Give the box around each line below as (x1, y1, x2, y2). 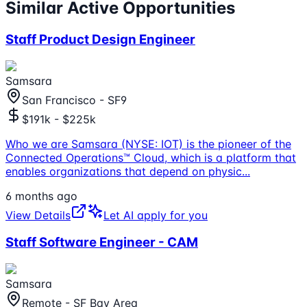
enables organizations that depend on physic (5, 164, 242, 178)
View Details (5, 208, 71, 222)
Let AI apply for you (103, 208, 208, 222)
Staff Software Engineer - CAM (5, 234, 198, 251)
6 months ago (5, 188, 77, 203)
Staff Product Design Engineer (5, 31, 195, 47)
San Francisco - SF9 (22, 93, 127, 107)
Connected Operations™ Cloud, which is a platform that (5, 150, 296, 164)
